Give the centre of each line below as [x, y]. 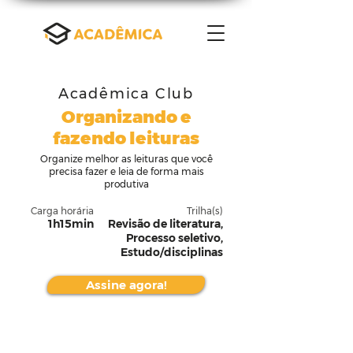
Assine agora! [126, 285]
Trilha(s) [205, 211]
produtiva [126, 184]
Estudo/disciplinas [172, 252]
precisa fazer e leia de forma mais [126, 171]
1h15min [71, 224]
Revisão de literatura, [165, 224]
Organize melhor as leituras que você [126, 159]
